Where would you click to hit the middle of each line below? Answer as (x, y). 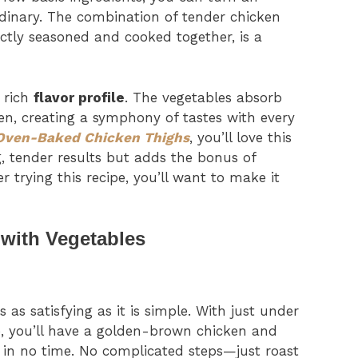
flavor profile (79, 97)
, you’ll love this (241, 137)
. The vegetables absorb (203, 97)
